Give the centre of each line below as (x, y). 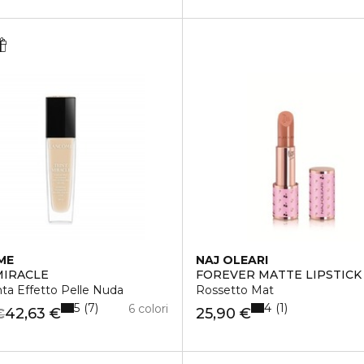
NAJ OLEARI (232, 260)
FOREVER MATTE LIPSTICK (278, 275)
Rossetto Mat (234, 290)
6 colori (149, 309)
